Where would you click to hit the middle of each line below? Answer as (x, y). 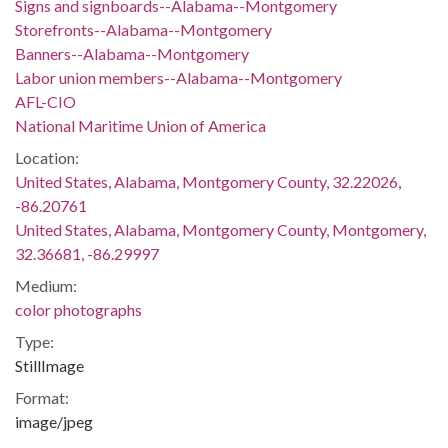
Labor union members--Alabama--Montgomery (178, 77)
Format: (42, 397)
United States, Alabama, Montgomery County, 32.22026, (208, 181)
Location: (47, 157)
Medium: (46, 285)
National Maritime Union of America (140, 125)
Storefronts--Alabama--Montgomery (143, 29)
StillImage (49, 365)
